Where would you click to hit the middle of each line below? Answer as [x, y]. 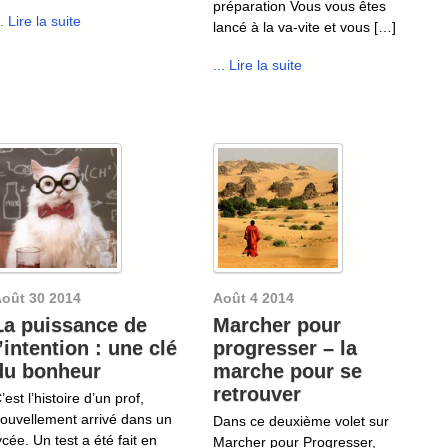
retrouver [257, 393]
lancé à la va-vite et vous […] [304, 26]
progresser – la [285, 347]
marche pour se [287, 370]
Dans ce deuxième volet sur [301, 420]
